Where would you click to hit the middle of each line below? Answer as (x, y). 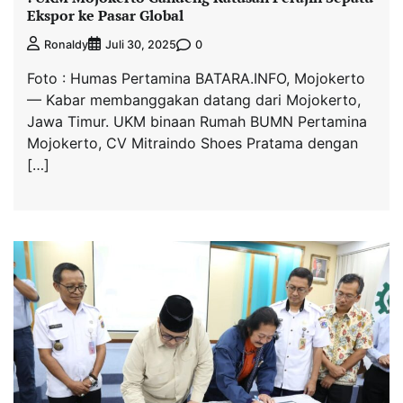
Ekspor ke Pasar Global (105, 15)
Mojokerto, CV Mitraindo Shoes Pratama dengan (193, 143)
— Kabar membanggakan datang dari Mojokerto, (194, 100)
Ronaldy (66, 45)
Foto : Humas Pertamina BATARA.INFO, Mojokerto (196, 79)
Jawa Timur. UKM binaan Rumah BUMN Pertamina (197, 122)
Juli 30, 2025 (141, 45)
